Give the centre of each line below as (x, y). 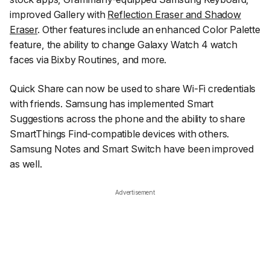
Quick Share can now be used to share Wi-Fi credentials (133, 88)
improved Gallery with (59, 15)
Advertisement (135, 193)
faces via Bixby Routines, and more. (88, 60)
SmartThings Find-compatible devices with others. (120, 133)
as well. (26, 164)
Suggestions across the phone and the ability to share (127, 118)
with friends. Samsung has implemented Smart (112, 103)
